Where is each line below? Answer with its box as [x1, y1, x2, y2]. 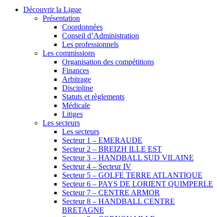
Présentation [43, 14, 80, 22]
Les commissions [43, 48, 95, 57]
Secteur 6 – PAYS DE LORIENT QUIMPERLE [62, 179, 213, 188]
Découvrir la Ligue [23, 5, 81, 14]
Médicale [62, 101, 90, 109]
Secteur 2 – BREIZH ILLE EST [62, 144, 162, 153]
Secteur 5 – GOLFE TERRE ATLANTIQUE [62, 170, 202, 179]
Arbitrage [62, 75, 91, 83]
